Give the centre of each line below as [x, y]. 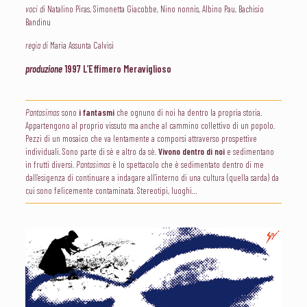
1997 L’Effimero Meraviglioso [116, 69]
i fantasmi [96, 112]
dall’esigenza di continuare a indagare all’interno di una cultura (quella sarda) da [152, 177]
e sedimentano [249, 151]
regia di [36, 45]
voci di [35, 9]
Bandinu [38, 22]
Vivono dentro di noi [191, 151]
